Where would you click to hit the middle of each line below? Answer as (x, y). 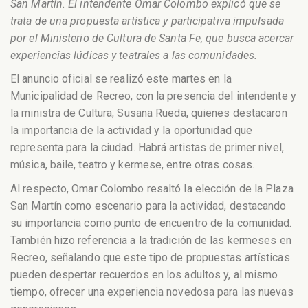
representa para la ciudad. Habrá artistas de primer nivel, (147, 148)
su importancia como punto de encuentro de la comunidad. (151, 223)
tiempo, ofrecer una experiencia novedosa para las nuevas (152, 291)
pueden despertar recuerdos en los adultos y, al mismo (144, 274)
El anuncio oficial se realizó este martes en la (121, 79)
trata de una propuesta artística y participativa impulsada (147, 21)
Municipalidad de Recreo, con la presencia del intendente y (153, 96)
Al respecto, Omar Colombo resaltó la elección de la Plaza (152, 188)
